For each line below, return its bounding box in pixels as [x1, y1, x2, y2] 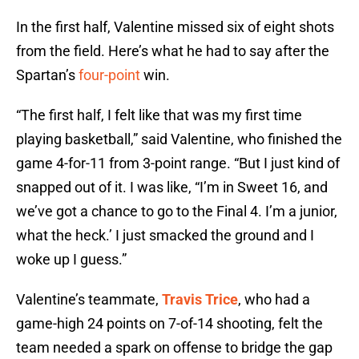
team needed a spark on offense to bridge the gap [16, 339, 333, 357]
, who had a [238, 291, 310, 309]
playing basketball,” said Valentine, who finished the [16, 131, 342, 148]
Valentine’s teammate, [16, 291, 162, 309]
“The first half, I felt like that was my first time [16, 107, 302, 124]
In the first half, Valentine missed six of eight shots [16, 18, 334, 36]
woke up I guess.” [16, 251, 127, 268]
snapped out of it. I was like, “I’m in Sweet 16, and [16, 179, 328, 196]
